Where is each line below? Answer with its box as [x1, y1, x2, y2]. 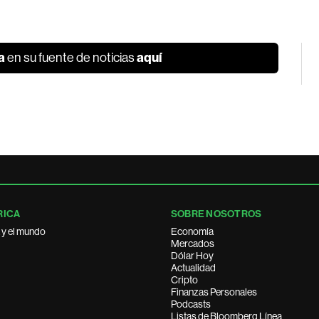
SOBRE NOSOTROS [171, 208, 262, 220]
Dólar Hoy [171, 250, 214, 261]
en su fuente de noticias [5, 51, 137, 66]
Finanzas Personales [171, 286, 257, 298]
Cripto [171, 274, 198, 286]
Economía [171, 226, 214, 237]
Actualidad [171, 262, 216, 273]
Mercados [171, 238, 214, 249]
